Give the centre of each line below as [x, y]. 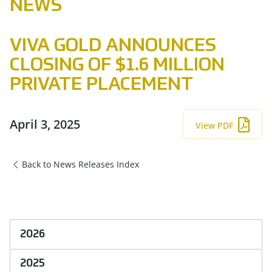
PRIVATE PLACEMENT [101, 85]
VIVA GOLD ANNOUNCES [113, 46]
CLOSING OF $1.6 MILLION [117, 66]
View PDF [214, 125]
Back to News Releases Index [80, 164]
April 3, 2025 [45, 124]
